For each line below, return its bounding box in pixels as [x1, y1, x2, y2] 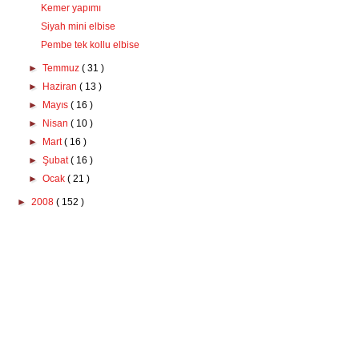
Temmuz [42, 63, 83, 74]
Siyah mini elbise [40, 21, 115, 32]
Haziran [42, 81, 80, 92]
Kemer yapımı [40, 2, 101, 14]
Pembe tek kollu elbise [40, 39, 139, 50]
